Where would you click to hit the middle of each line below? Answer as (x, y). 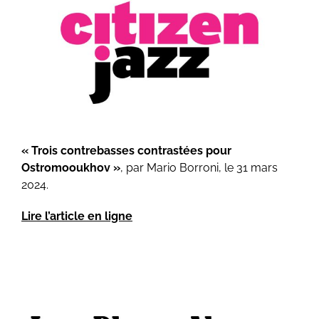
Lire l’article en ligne (77, 216)
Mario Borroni (181, 168)
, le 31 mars (248, 168)
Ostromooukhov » (70, 168)
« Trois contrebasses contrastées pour (126, 151)
